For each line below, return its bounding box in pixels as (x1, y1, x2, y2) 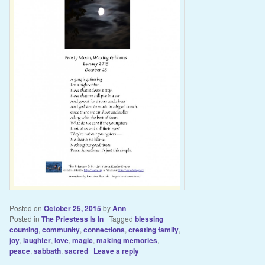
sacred (64, 245, 88, 256)
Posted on (9, 202, 44, 213)
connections (83, 224, 125, 235)
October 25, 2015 (43, 202, 101, 214)
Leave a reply (93, 245, 139, 256)
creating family (128, 224, 179, 235)
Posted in (9, 213, 40, 224)
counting (9, 224, 38, 235)
